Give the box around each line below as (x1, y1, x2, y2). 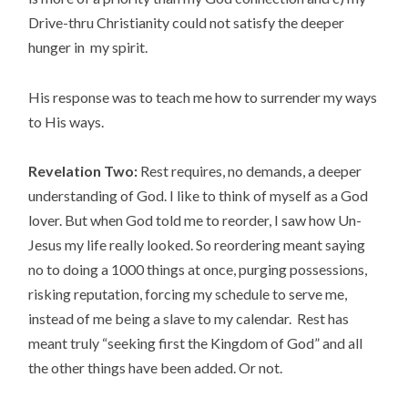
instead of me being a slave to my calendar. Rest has (28, 309, 350, 327)
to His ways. (28, 112, 105, 130)
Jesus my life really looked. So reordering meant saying (28, 235, 366, 253)
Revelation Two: (28, 161, 138, 179)
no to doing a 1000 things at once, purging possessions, (28, 260, 368, 278)
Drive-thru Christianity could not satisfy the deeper (28, 14, 345, 32)
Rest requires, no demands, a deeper (138, 161, 362, 179)
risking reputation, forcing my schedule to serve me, (28, 284, 348, 302)
